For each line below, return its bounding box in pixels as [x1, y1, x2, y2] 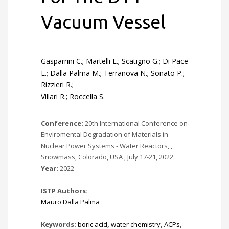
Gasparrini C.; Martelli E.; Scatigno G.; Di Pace [41, 56, 188, 66]
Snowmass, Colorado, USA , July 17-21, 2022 [41, 152, 173, 162]
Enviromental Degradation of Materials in [41, 130, 168, 139]
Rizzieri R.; [41, 80, 74, 89]
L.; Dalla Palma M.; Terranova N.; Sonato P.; [41, 68, 185, 78]
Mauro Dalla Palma [41, 197, 100, 207]
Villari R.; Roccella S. [41, 91, 105, 101]
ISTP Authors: [41, 186, 88, 195]
